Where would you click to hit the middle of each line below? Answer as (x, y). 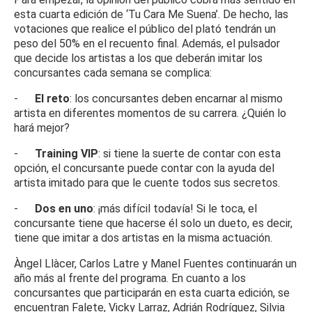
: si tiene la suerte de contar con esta (189, 154)
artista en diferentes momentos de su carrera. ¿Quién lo (150, 114)
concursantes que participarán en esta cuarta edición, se (152, 293)
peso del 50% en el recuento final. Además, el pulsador (147, 44)
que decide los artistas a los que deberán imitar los (138, 58)
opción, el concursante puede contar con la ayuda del (144, 169)
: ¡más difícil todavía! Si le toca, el (175, 209)
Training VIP (67, 154)
